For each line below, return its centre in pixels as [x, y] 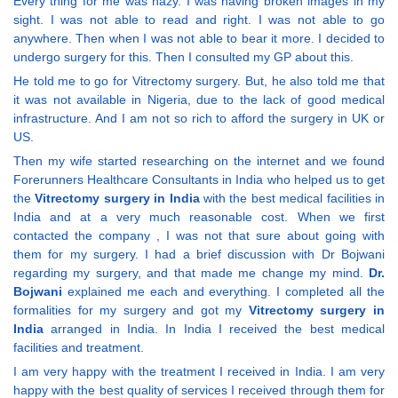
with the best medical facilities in [292, 199]
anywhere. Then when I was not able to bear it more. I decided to [199, 39]
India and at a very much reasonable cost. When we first [199, 217]
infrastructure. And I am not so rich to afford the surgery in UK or [199, 119]
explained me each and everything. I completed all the [223, 292]
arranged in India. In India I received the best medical [214, 329]
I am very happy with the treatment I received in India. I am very [199, 372]
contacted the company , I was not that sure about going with [199, 236]
